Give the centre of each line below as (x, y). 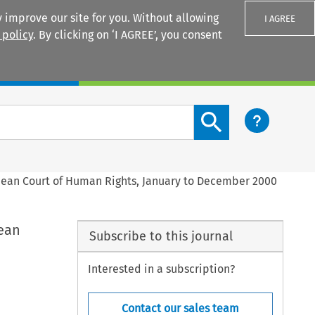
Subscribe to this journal (161, 236)
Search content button (251, 112)
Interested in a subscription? (162, 269)
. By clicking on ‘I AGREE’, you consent (128, 35)
